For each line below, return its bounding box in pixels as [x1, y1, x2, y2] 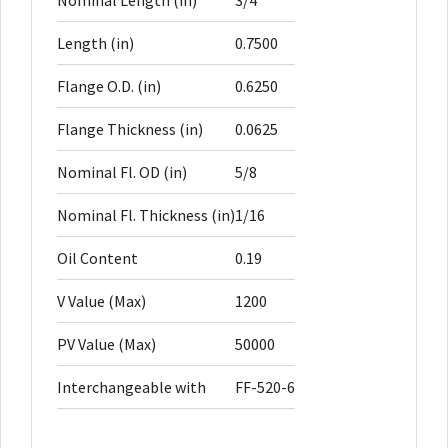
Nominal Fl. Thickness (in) [57, 205, 235, 226]
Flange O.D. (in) [57, 76, 161, 97]
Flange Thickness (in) [57, 119, 203, 140]
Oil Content [57, 248, 138, 269]
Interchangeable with [57, 377, 206, 398]
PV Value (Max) [57, 334, 156, 355]
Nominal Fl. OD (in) [57, 162, 187, 183]
